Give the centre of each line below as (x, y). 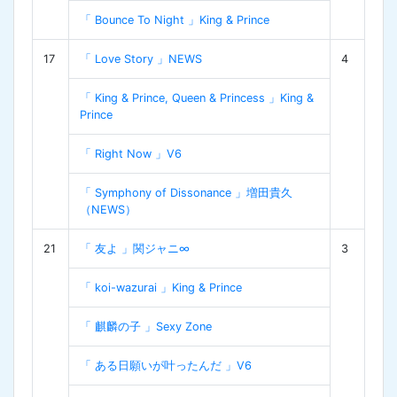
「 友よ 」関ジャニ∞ (135, 248)
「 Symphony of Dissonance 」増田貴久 (186, 192)
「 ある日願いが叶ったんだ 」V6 (166, 365)
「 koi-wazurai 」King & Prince (161, 287)
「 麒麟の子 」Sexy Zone (146, 326)
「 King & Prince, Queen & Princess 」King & (197, 97)
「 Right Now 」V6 (131, 153)
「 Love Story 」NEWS (141, 58)
